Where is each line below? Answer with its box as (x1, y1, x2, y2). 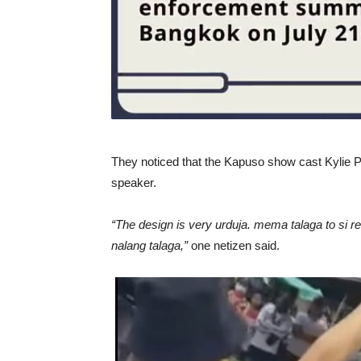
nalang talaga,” (111, 238, 188, 252)
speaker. (111, 175, 156, 189)
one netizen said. (188, 238, 280, 252)
